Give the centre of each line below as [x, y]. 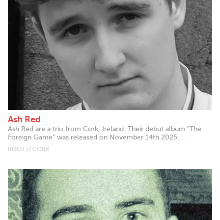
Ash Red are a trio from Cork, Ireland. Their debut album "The [105, 129]
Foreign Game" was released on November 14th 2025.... [96, 137]
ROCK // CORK [28, 150]
